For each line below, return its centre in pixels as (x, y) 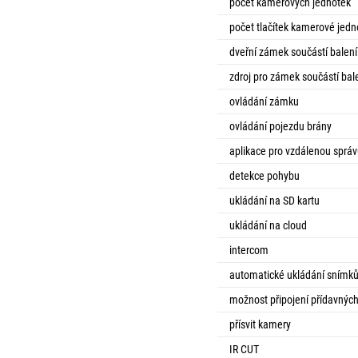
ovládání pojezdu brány (280, 126)
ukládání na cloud (268, 225)
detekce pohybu (265, 176)
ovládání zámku (264, 101)
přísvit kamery (260, 324)
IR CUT (244, 349)
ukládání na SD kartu (274, 201)
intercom (249, 250)
